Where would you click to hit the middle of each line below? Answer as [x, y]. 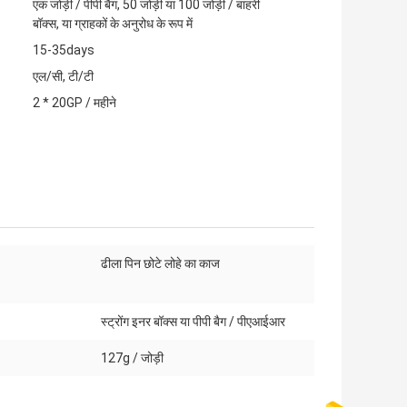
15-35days [64, 50]
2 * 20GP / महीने [74, 103]
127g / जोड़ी [132, 358]
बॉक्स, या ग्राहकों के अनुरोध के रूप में [113, 24]
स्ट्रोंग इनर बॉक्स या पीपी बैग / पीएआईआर [193, 322]
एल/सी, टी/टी [63, 77]
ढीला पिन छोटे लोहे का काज [160, 264]
